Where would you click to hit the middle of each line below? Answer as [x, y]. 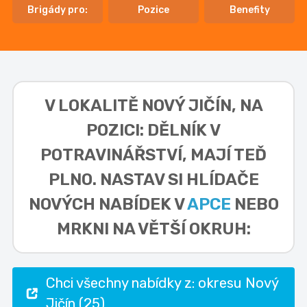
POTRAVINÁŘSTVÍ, [115, 155]
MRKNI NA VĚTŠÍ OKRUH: [153, 229]
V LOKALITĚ [93, 106]
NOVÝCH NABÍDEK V [108, 205]
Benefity [249, 10]
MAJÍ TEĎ [229, 155]
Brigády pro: [57, 10]
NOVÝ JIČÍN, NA [202, 106]
